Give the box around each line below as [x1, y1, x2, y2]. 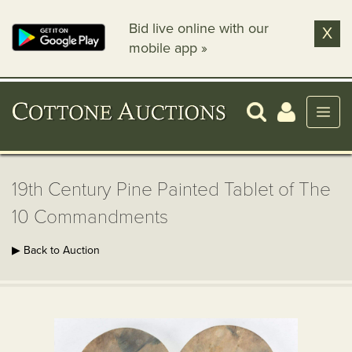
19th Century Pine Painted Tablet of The [12, 178, 331, 201]
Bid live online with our [129, 20, 269, 37]
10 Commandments [12, 206, 168, 229]
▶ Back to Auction [12, 244, 100, 257]
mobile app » [129, 39, 208, 57]
